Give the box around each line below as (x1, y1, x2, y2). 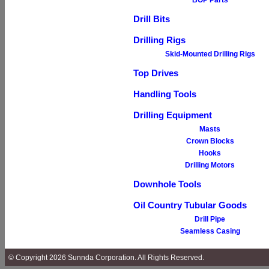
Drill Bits (133, 14, 170, 25)
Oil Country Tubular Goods (133, 200, 247, 211)
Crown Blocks (186, 137, 234, 145)
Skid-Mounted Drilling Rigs (165, 50, 255, 58)
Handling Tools (133, 89, 196, 100)
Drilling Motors (185, 161, 235, 169)
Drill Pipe (195, 215, 226, 223)
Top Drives (133, 68, 178, 79)
